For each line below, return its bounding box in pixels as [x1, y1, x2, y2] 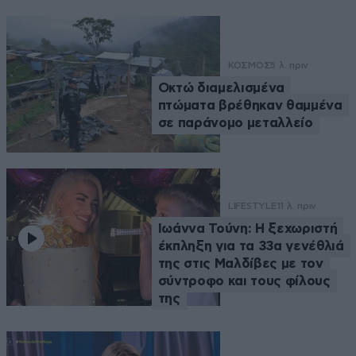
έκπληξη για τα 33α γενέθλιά [157, 239, 344, 253]
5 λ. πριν [270, 60, 309, 72]
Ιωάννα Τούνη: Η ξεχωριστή [157, 222, 338, 236]
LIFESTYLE [227, 200, 277, 212]
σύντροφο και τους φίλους [157, 274, 331, 288]
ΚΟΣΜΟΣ [227, 60, 271, 72]
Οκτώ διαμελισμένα [157, 81, 285, 95]
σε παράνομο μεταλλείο [157, 116, 313, 130]
